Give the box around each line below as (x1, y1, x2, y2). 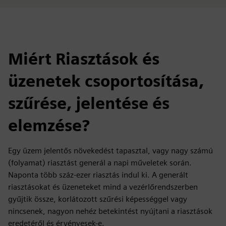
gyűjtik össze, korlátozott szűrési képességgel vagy (8, 194, 187, 204)
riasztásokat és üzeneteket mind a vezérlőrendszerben (8, 182, 198, 192)
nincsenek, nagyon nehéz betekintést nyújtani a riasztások (8, 206, 212, 216)
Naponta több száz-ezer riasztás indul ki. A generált (8, 170, 188, 180)
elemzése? (8, 116, 90, 135)
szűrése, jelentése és (8, 93, 169, 113)
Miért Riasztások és (8, 49, 159, 69)
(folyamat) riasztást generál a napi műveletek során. (8, 158, 192, 167)
